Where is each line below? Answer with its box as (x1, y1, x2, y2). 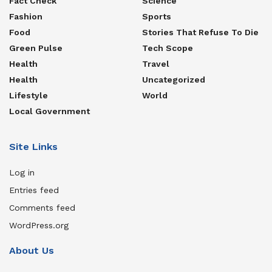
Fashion (9, 12, 42, 22)
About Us (9, 245, 54, 257)
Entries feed (9, 185, 59, 195)
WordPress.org (9, 220, 69, 231)
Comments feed (9, 203, 75, 213)
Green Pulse (9, 43, 63, 53)
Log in (9, 168, 35, 178)
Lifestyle (9, 90, 48, 101)
